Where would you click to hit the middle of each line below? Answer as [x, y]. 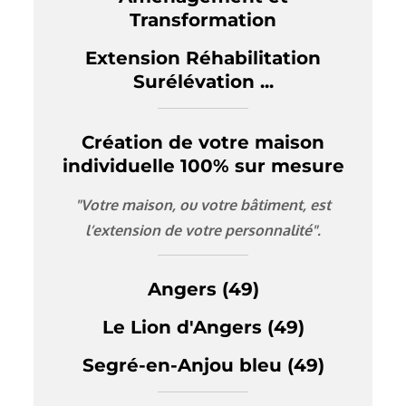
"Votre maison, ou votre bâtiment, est [203, 205]
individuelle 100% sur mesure [203, 166]
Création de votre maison [203, 143]
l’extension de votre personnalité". [203, 231]
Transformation [203, 20]
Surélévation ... [203, 82]
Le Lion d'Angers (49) [203, 328]
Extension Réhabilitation [203, 58]
